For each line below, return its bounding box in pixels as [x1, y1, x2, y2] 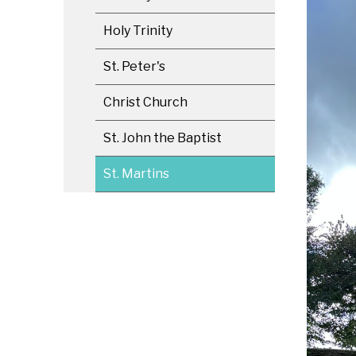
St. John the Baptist [103, 130, 222, 145]
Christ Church [103, 95, 188, 110]
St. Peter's [103, 59, 165, 74]
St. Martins [103, 166, 169, 181]
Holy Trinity [103, 23, 172, 38]
